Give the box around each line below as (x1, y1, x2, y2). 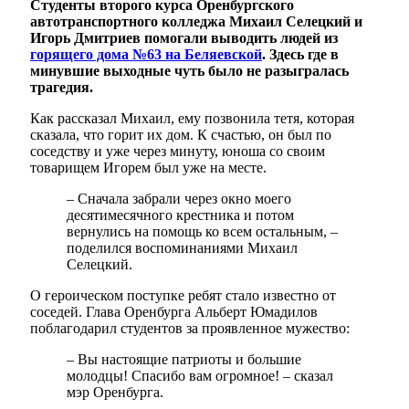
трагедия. (30, 79, 93, 96)
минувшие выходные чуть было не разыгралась (30, 63, 349, 79)
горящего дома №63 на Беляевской (30, 47, 262, 63)
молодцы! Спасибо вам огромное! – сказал (67, 368, 333, 384)
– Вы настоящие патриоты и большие (67, 351, 301, 368)
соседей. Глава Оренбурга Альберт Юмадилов (30, 304, 318, 320)
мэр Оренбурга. (67, 384, 163, 401)
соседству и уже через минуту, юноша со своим (30, 143, 325, 160)
